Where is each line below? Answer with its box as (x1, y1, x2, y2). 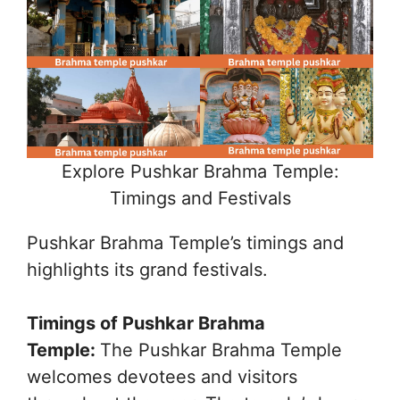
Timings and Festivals (109, 187, 291, 210)
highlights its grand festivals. (27, 259, 268, 281)
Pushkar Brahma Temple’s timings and (27, 232, 344, 254)
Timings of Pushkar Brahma (27, 312, 265, 335)
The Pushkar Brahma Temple (100, 339, 342, 362)
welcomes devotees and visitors (27, 366, 297, 388)
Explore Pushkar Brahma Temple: (61, 161, 339, 183)
